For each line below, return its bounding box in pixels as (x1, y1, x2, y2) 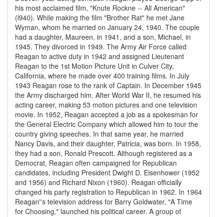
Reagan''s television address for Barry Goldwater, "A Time (15, 197, 192, 206)
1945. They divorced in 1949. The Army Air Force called (15, 42, 186, 51)
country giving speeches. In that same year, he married (15, 129, 184, 139)
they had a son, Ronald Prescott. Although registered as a (15, 148, 192, 158)
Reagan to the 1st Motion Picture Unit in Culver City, (15, 61, 174, 71)
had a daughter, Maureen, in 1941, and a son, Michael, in (15, 32, 191, 42)
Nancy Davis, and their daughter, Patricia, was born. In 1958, (15, 139, 201, 148)
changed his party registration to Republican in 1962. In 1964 (15, 187, 202, 197)
